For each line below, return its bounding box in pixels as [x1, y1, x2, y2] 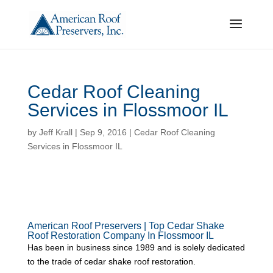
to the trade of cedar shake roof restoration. [27, 257, 196, 266]
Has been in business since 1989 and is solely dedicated [27, 243, 245, 252]
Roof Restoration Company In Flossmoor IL [27, 230, 214, 241]
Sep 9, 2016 [79, 127, 127, 137]
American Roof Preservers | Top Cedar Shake [27, 221, 224, 231]
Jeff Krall [38, 127, 73, 137]
